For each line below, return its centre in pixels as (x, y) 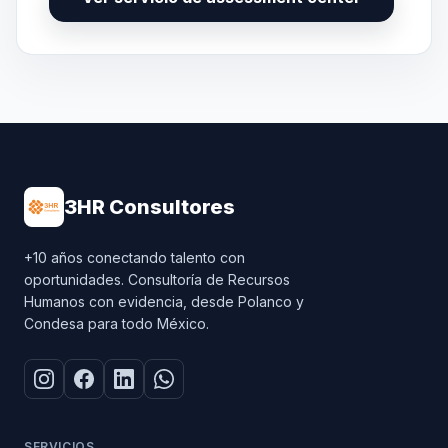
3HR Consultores (149, 206)
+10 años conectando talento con (134, 257)
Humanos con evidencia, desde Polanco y (164, 301)
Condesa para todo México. (116, 323)
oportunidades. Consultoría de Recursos (157, 279)
